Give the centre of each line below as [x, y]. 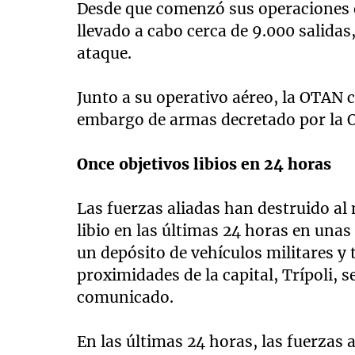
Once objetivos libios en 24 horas [204, 164]
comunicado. [126, 298]
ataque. [105, 53]
